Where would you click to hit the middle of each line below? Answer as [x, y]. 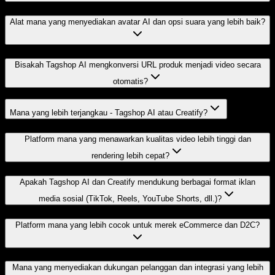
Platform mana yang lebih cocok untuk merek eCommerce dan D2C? [137, 225]
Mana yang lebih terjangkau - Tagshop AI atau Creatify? [109, 113]
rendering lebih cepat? [130, 156]
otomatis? [130, 81]
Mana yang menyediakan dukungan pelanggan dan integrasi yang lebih [137, 268]
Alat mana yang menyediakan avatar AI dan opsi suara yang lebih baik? [137, 22]
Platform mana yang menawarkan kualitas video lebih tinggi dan [137, 139]
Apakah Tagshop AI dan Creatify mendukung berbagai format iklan [137, 182]
